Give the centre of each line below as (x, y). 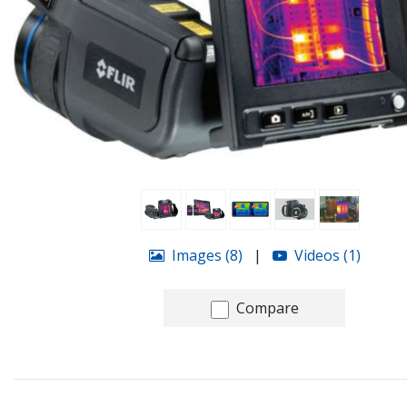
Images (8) (207, 256)
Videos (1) (327, 256)
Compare (267, 308)
